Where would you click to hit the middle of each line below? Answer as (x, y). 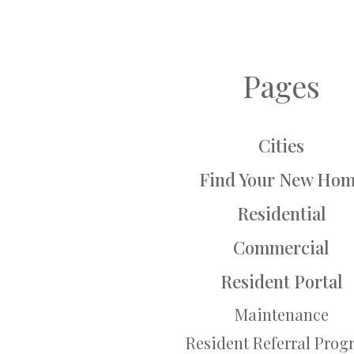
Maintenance (281, 314)
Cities (281, 146)
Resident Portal (281, 282)
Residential (281, 214)
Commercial (281, 248)
